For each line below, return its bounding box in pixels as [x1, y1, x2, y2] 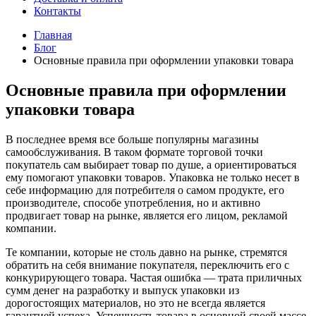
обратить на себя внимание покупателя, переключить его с [6, 258, 289, 271]
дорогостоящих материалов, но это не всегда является [6, 296, 265, 309]
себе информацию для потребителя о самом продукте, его [6, 183, 284, 196]
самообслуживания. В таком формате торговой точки [6, 145, 263, 158]
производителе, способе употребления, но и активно [6, 196, 260, 209]
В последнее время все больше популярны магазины [6, 133, 259, 145]
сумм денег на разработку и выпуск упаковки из [6, 284, 239, 296]
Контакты [34, 5, 81, 17]
